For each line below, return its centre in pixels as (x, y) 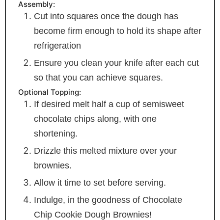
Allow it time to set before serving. (100, 182)
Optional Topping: (49, 92)
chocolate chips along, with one (95, 119)
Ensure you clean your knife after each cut (116, 63)
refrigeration (57, 45)
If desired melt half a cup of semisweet (109, 104)
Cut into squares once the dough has (106, 16)
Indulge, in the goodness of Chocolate (108, 200)
